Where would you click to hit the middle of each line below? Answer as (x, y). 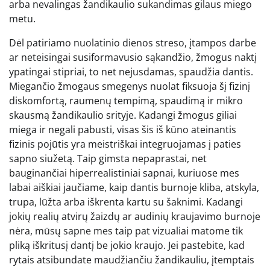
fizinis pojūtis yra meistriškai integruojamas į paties (125, 144)
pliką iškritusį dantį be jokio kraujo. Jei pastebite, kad (127, 246)
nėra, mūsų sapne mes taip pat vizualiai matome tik (126, 231)
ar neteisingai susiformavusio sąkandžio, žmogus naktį (133, 58)
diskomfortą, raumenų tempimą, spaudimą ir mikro (126, 101)
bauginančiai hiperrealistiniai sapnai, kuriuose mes (124, 173)
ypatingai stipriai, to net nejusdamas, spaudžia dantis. (131, 72)
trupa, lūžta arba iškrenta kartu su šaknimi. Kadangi (126, 202)
